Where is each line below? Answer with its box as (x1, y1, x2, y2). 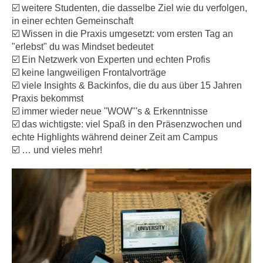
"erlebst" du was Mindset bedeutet (12, 42, 153, 52)
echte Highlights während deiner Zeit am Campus (12, 132, 218, 143)
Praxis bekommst (12, 93, 83, 104)
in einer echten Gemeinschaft (12, 16, 133, 26)
